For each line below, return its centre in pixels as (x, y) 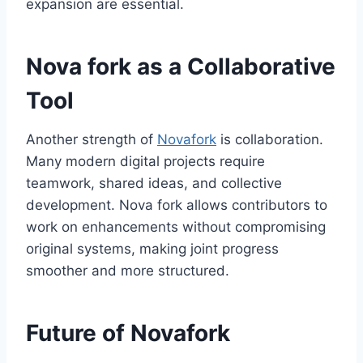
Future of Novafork (128, 333)
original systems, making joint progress (152, 249)
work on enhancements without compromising (176, 227)
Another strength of (92, 140)
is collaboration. (270, 140)
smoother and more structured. (128, 271)
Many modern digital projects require (145, 162)
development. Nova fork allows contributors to (177, 205)
